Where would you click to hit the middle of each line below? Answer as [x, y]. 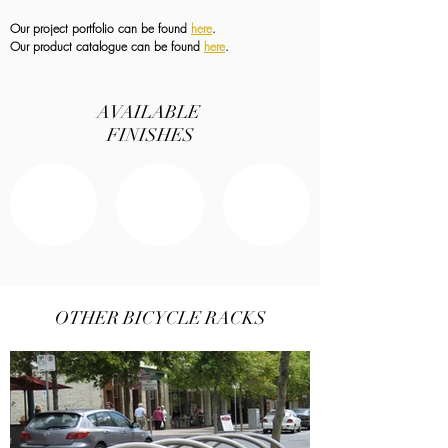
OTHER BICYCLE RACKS [160, 318]
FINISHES [150, 135]
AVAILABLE [150, 112]
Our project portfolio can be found [100, 28]
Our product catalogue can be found [107, 46]
